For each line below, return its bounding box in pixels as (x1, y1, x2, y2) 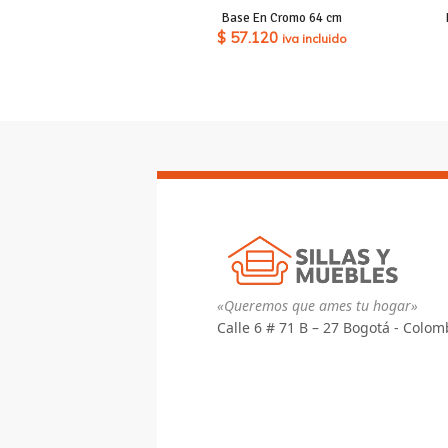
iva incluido (281, 30, 347, 46)
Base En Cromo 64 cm (221, 9, 342, 26)
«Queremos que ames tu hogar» (217, 295, 418, 315)
